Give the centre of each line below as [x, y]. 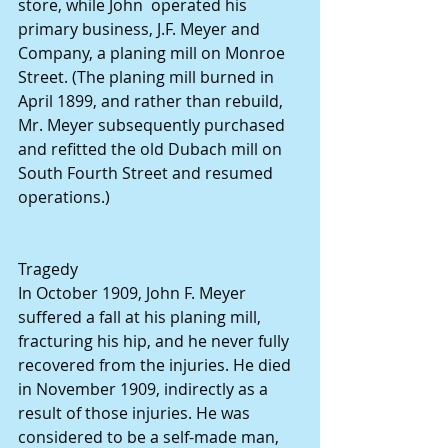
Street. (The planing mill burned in [148, 77]
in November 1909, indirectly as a [145, 389]
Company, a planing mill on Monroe [153, 53]
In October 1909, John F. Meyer [134, 293]
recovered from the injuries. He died [156, 365]
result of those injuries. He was [136, 413]
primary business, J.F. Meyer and [141, 29]
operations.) [64, 197]
